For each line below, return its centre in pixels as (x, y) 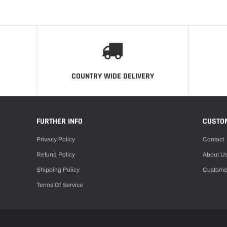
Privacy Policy (56, 140)
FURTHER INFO (60, 121)
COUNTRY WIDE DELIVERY (112, 76)
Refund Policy (56, 155)
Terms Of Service (60, 185)
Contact (213, 140)
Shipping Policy (58, 170)
